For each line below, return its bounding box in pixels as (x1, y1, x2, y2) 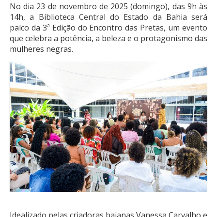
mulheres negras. (10, 43, 73, 54)
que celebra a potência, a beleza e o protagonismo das (10, 32, 207, 44)
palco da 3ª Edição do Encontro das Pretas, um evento (10, 22, 207, 33)
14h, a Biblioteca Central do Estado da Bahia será (10, 11, 207, 22)
